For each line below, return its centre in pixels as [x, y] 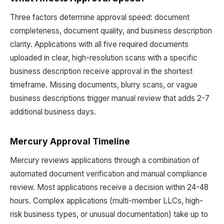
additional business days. [53, 112]
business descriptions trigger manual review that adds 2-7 [110, 98]
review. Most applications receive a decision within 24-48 [109, 187]
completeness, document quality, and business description [111, 31]
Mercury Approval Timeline [70, 141]
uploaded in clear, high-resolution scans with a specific [104, 58]
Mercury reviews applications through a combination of [105, 160]
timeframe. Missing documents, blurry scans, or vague [104, 85]
